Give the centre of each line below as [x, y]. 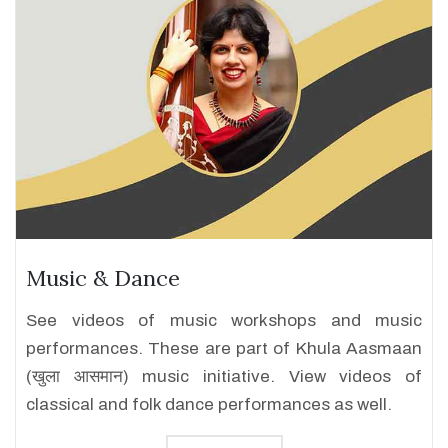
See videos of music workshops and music [224, 320]
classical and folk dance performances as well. [209, 404]
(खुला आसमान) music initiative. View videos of [224, 376]
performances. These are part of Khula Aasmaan [224, 348]
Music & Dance [103, 278]
